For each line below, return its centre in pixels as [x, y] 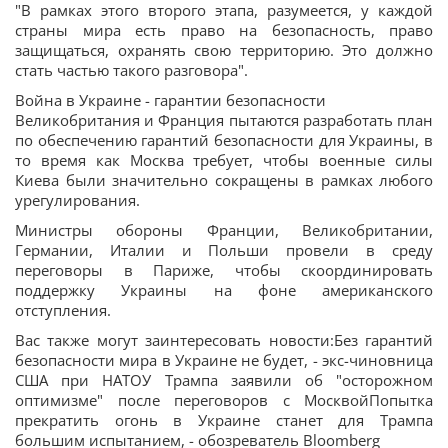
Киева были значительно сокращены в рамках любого [224, 180]
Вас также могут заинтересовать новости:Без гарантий [224, 340]
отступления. [63, 310]
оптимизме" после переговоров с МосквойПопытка [224, 400]
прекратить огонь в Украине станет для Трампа [224, 420]
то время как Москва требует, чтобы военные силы [224, 160]
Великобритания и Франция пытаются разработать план [224, 120]
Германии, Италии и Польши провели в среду [224, 250]
